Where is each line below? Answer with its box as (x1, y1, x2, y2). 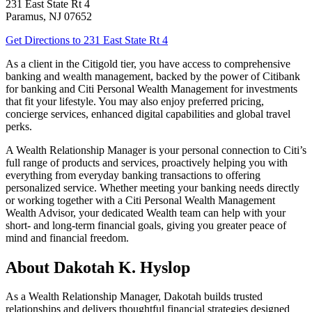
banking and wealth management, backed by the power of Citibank (6, 70, 300, 82)
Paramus (6, 10, 43, 22)
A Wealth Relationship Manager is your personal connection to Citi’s (6, 143, 306, 156)
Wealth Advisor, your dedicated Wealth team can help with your (6, 206, 286, 219)
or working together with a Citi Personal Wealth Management (6, 194, 275, 206)
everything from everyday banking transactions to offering (6, 169, 260, 181)
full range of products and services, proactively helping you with (6, 156, 288, 169)
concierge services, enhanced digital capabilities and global (6, 107, 266, 120)
